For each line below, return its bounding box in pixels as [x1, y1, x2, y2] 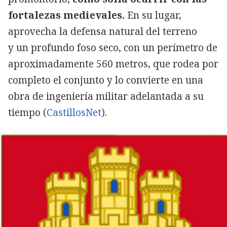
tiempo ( [8, 106, 47, 120]
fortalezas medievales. [8, 9, 127, 22]
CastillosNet [47, 106, 101, 120]
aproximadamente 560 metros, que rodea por [8, 57, 218, 71]
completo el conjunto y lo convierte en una [8, 73, 203, 87]
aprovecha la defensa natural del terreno [8, 25, 197, 39]
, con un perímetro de [119, 41, 217, 55]
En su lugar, [127, 9, 181, 22]
